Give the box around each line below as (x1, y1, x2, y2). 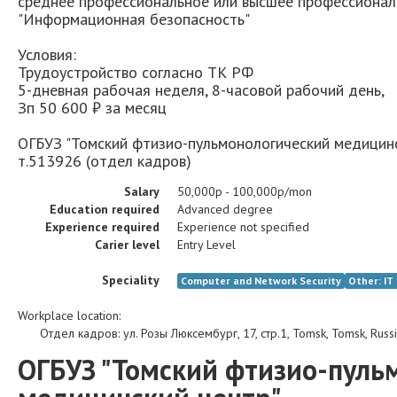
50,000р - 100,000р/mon (177, 183, 312, 199)
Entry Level (177, 237, 236, 253)
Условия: (18, 44, 76, 65)
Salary (124, 183, 160, 199)
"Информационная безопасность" (18, 9, 250, 29)
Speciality (102, 272, 160, 288)
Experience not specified (177, 219, 309, 235)
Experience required (45, 219, 160, 235)
